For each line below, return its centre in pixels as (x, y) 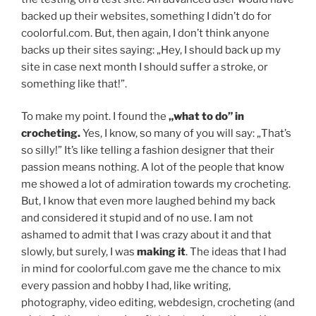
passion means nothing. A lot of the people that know (153, 168)
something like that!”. (74, 84)
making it (161, 252)
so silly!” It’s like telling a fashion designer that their (148, 151)
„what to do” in (206, 117)
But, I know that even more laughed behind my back (148, 201)
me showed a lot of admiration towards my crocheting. (156, 184)
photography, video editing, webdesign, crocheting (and (158, 303)
